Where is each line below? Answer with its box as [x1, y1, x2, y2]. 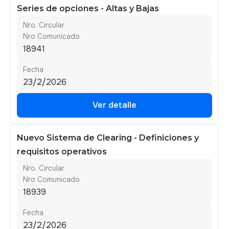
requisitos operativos [17, 147, 107, 156]
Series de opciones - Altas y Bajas [17, 4, 159, 13]
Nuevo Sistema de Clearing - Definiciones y [17, 133, 199, 143]
